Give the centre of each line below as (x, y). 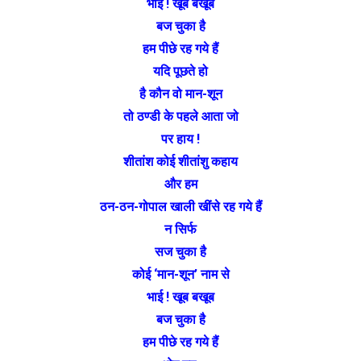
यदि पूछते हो (180, 71)
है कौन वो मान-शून (180, 93)
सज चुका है (180, 251)
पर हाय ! (180, 139)
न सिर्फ (180, 229)
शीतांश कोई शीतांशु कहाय (180, 161)
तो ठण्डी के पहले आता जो (180, 116)
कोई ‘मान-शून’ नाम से (180, 274)
